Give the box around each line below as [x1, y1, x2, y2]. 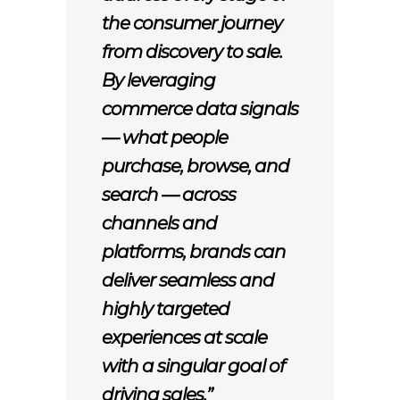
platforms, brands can [102, 241, 286, 262]
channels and [102, 212, 217, 234]
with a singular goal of [102, 355, 285, 377]
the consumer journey [102, 12, 282, 34]
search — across [102, 184, 236, 205]
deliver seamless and [102, 270, 274, 291]
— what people [102, 127, 228, 148]
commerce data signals [102, 98, 298, 120]
